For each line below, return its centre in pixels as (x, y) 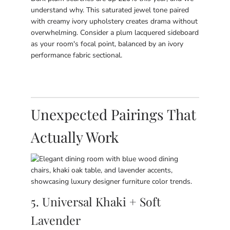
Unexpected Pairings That (113, 114)
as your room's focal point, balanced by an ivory (107, 44)
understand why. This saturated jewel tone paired (110, 10)
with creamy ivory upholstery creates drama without (114, 21)
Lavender (56, 220)
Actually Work (75, 137)
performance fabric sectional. (76, 55)
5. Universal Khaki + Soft (96, 202)
